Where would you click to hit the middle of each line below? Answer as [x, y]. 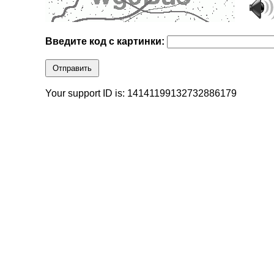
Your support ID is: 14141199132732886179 [141, 94]
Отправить [72, 68]
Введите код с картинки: [106, 42]
